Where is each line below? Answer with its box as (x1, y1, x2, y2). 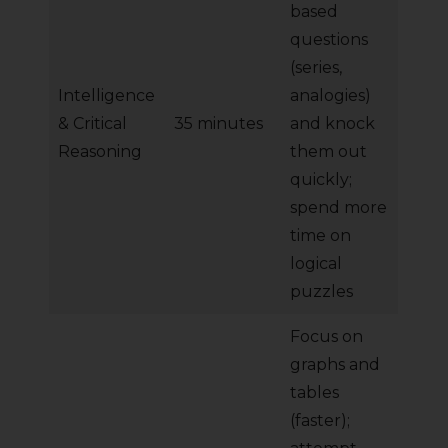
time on (290, 226, 351, 246)
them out (290, 142, 367, 162)
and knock (290, 114, 375, 134)
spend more (290, 198, 387, 218)
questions (290, 30, 368, 50)
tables (290, 383, 339, 403)
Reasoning (58, 142, 142, 162)
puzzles (290, 282, 353, 302)
